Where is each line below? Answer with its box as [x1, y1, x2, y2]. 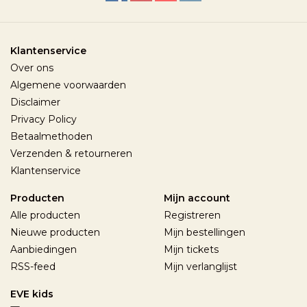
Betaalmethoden [10, 130, 93, 143]
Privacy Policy [10, 112, 77, 125]
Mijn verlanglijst [164, 260, 237, 273]
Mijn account [164, 191, 230, 204]
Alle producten [10, 208, 80, 221]
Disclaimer [10, 95, 60, 108]
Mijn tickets [164, 243, 219, 256]
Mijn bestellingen [164, 225, 245, 238]
